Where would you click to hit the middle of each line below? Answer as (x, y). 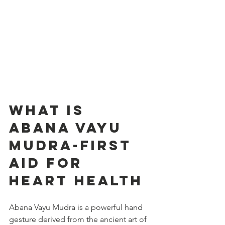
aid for (49, 162)
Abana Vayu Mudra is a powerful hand (77, 207)
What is (50, 110)
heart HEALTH (76, 180)
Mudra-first (73, 145)
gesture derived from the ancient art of (79, 219)
